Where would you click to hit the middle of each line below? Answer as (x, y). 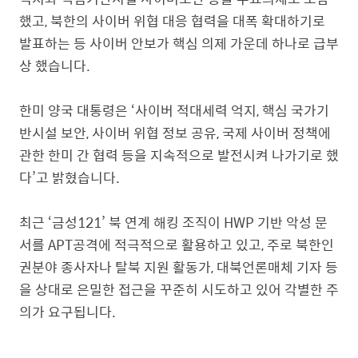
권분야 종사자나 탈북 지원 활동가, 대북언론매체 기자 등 (179, 267)
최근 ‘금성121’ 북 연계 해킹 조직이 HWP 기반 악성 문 (173, 222)
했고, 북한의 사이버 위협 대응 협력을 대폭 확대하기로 (172, 21)
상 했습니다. (55, 66)
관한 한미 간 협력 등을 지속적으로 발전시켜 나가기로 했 (179, 155)
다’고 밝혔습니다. (71, 177)
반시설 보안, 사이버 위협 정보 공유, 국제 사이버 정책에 (175, 133)
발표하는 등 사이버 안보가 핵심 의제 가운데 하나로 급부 (179, 43)
